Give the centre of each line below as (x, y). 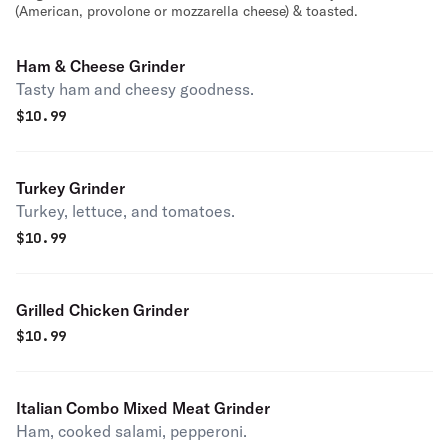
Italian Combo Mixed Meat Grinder (143, 408)
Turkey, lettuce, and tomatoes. (125, 211)
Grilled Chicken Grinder (102, 310)
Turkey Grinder (70, 188)
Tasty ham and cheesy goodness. (135, 89)
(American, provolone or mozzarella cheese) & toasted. (186, 11)
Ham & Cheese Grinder (100, 66)
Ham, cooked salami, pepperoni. (131, 431)
